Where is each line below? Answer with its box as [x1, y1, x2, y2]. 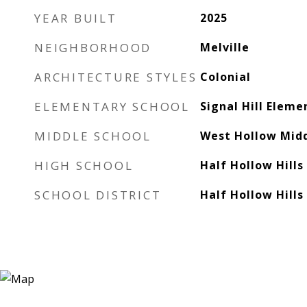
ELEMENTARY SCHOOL [34, 99, 190, 114]
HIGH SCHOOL [34, 158, 134, 173]
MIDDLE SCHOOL [34, 128, 151, 144]
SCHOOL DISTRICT [34, 187, 162, 203]
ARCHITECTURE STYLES [34, 69, 197, 85]
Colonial [199, 69, 251, 84]
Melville [199, 40, 249, 55]
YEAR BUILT [34, 10, 117, 26]
